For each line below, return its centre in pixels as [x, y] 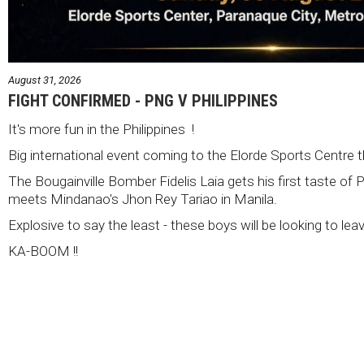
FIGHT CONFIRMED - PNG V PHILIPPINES [143, 101]
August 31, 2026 [45, 80]
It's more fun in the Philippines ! [104, 130]
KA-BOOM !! [43, 251]
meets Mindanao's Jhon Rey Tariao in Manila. [143, 199]
